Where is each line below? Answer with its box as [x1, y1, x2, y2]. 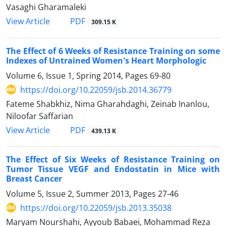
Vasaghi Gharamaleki [6, 2, 86, 13]
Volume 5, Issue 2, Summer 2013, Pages [6, 188, 158, 199]
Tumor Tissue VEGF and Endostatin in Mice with [6, 163, 220, 175]
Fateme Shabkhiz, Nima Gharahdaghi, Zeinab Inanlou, [6, 98, 209, 109]
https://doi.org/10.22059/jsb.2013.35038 [20, 202, 172, 213]
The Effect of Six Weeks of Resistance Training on [6, 153, 220, 165]
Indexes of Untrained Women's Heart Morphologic [6, 54, 206, 66]
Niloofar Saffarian [6, 110, 73, 122]
